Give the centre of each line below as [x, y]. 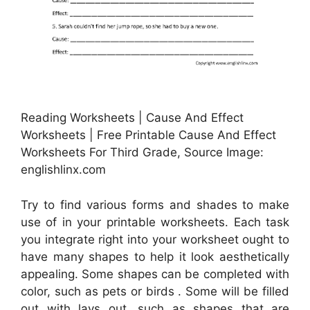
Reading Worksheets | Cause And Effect [132, 118]
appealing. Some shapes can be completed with [155, 274]
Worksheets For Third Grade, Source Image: [142, 153]
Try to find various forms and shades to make [155, 204]
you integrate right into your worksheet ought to [155, 239]
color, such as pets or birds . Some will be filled [155, 291]
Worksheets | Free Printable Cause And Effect [148, 135]
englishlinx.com [63, 170]
